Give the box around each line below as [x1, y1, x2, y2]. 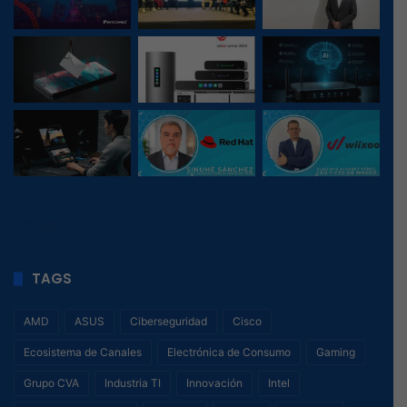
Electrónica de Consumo [167, 345, 291, 360]
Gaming [316, 345, 355, 360]
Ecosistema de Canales [24, 345, 142, 360]
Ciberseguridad [130, 314, 207, 329]
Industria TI [104, 376, 161, 391]
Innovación [186, 376, 243, 391]
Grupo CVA [24, 376, 79, 391]
